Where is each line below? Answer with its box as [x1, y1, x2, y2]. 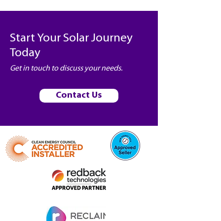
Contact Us [56, 91, 102, 100]
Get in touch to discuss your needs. [10, 65, 122, 73]
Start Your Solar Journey [10, 32, 133, 44]
